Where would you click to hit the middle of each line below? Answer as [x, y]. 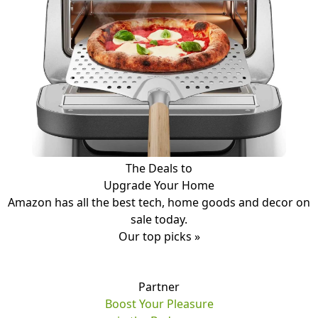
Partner [159, 286]
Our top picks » [159, 236]
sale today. [159, 219]
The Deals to [159, 168]
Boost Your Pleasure [159, 303]
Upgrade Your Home [159, 185]
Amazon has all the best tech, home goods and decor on [159, 202]
